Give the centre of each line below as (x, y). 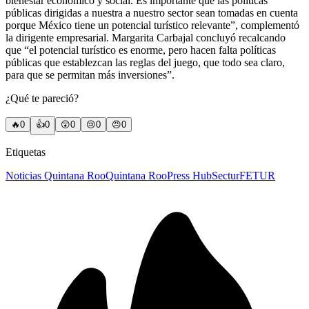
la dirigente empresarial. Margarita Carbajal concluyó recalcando (146, 38)
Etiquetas (26, 152)
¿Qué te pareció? (42, 99)
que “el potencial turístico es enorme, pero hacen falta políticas (141, 50)
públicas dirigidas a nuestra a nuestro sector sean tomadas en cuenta (152, 13)
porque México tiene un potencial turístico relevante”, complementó (152, 26)
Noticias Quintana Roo (56, 176)
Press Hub (189, 176)
